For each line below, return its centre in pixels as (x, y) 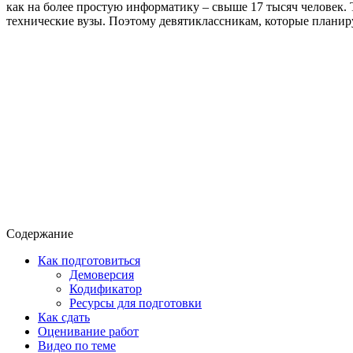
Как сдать (64, 317)
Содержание (40, 233)
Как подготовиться (89, 260)
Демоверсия (102, 274)
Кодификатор (106, 288)
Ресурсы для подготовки (136, 303)
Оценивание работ (88, 331)
